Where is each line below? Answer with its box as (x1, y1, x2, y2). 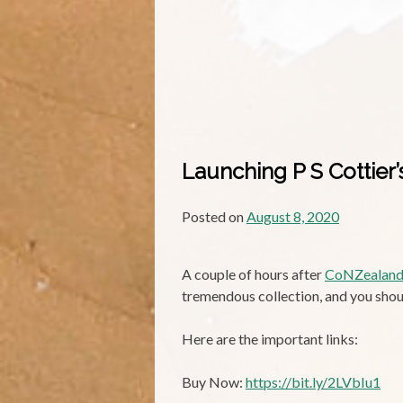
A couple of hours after (182, 265, 325, 283)
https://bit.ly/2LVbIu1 (246, 373, 381, 391)
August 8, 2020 (246, 208, 339, 226)
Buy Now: (182, 373, 246, 391)
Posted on (182, 208, 246, 226)
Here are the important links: (182, 330, 358, 348)
